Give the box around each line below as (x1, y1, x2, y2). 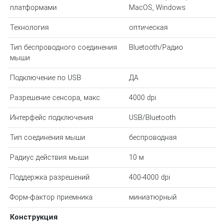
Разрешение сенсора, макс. (9, 94, 102, 103)
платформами (9, 3, 57, 12)
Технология (9, 23, 49, 32)
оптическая (128, 23, 168, 32)
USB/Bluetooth (128, 113, 176, 122)
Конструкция (9, 213, 58, 222)
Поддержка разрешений (9, 173, 90, 182)
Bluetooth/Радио (128, 43, 183, 52)
